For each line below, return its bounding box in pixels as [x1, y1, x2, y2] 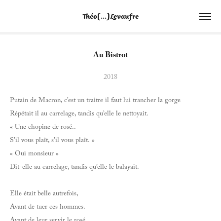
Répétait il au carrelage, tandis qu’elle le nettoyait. [10, 109, 150, 120]
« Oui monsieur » [10, 148, 59, 160]
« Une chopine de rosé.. [10, 122, 76, 134]
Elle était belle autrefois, [10, 188, 78, 200]
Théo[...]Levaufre [82, 10, 139, 22]
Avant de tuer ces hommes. [10, 202, 85, 214]
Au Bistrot [93, 49, 128, 63]
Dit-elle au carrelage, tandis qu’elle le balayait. [10, 162, 141, 174]
